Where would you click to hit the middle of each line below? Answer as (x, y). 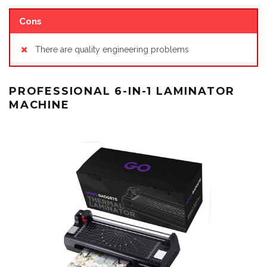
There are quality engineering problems (112, 49)
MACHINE (39, 105)
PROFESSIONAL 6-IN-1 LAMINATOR (122, 91)
